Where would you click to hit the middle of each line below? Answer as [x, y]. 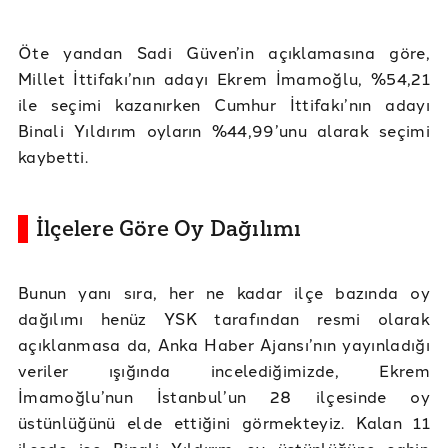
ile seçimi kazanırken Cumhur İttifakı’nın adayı [224, 103]
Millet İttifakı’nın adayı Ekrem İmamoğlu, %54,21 [224, 77]
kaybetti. [53, 155]
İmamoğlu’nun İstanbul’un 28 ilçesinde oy [224, 395]
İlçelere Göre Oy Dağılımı [169, 228]
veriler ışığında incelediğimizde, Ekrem [224, 369]
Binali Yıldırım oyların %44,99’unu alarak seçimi [224, 129]
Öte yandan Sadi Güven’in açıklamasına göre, [224, 51]
